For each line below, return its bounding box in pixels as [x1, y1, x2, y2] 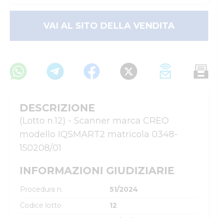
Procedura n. [20, 185, 63, 194]
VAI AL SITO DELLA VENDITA [43, 20, 175, 31]
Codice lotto [20, 201, 61, 210]
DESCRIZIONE [19, 102, 95, 114]
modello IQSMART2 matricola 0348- [19, 129, 178, 140]
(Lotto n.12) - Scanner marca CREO [19, 115, 169, 126]
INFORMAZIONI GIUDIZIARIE [19, 164, 174, 177]
